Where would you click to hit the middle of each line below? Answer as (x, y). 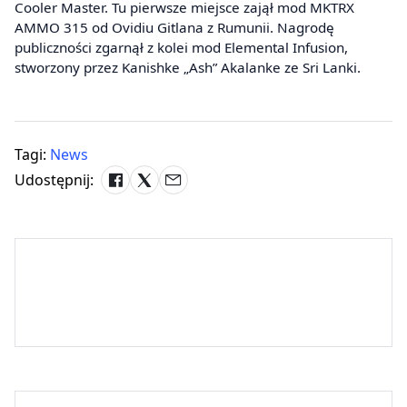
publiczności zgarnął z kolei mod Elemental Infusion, (181, 48)
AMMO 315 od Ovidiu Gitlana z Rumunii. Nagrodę (174, 28)
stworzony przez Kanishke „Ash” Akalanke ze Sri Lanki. (188, 68)
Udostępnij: (54, 180)
